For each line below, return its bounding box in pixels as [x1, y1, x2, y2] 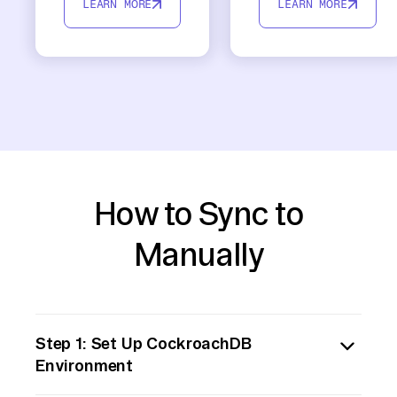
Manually [133, 237, 264, 273]
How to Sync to [93, 196, 304, 232]
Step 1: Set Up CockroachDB [35, 334, 252, 353]
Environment [35, 356, 134, 375]
